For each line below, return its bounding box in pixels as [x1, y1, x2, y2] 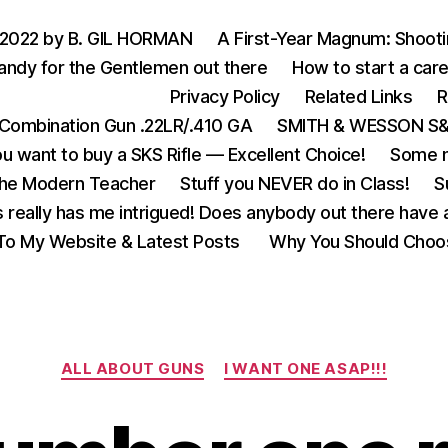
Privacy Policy [169, 86, 280, 107]
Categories [223, 349, 312, 370]
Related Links [304, 86, 413, 107]
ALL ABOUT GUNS [60, 359, 205, 378]
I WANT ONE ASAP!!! [224, 359, 388, 378]
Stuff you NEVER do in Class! [180, 173, 410, 194]
